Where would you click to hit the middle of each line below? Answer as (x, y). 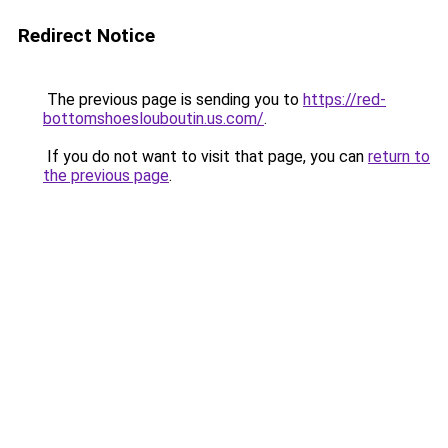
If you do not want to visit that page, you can (205, 156)
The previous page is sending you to (173, 99)
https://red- (344, 99)
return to (399, 156)
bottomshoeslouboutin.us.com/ (153, 118)
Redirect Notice (86, 35)
